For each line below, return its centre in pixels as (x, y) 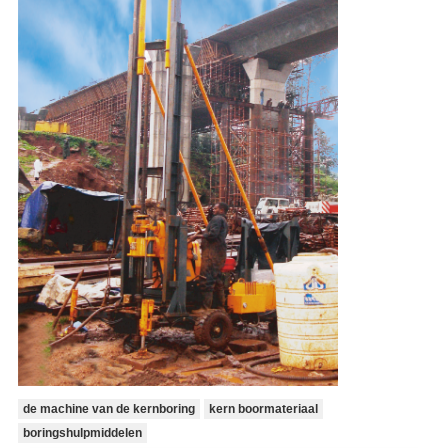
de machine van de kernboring (108, 409)
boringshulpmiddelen (82, 433)
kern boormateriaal (263, 409)
